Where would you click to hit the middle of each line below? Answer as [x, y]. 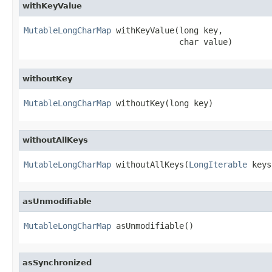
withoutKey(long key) [162, 103]
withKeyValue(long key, [167, 30]
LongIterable [218, 164]
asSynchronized [57, 262]
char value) [128, 42]
